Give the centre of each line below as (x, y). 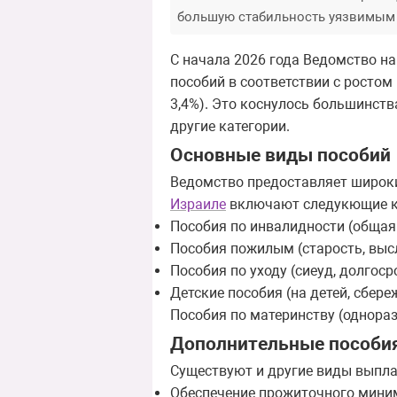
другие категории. (230, 127)
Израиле (198, 205)
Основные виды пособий (280, 155)
